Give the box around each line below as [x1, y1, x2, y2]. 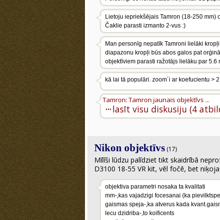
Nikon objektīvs [94, 142, 165, 154]
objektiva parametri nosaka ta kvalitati [105, 183, 205, 190]
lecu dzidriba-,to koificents [105, 210, 174, 217]
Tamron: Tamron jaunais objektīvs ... [103, 95, 210, 104]
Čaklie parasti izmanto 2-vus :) [105, 22, 186, 29]
